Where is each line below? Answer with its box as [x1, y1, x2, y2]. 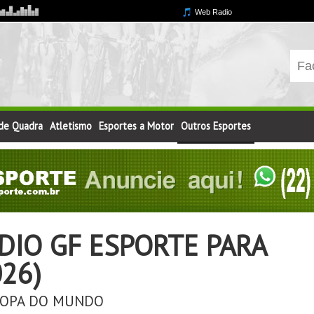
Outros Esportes [181, 119, 252, 132]
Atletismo [50, 119, 93, 132]
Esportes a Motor [99, 119, 175, 132]
